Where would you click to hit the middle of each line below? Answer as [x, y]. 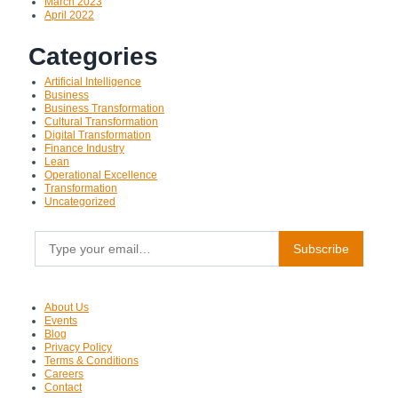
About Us [67, 307]
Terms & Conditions [92, 360]
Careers [64, 374]
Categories [93, 56]
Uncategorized [80, 201]
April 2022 [69, 15]
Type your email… [53, 230]
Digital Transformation [98, 135]
